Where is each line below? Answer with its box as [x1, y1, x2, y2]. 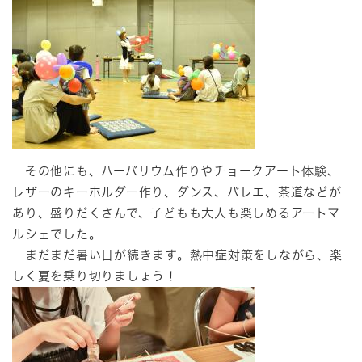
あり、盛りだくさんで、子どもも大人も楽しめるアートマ [12, 207, 340, 220]
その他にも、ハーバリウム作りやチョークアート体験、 [12, 165, 340, 178]
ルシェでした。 [12, 228, 102, 241]
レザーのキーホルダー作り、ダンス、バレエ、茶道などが [12, 186, 342, 199]
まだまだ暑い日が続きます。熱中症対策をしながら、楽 [12, 249, 343, 262]
